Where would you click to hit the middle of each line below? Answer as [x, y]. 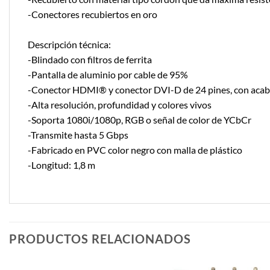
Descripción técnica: [69, 45]
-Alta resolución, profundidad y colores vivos [120, 105]
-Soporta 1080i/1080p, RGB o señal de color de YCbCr [140, 120]
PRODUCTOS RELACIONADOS [100, 239]
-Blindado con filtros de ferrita [90, 60]
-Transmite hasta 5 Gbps [78, 135]
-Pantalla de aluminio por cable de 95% [108, 75]
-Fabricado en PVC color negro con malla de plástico [135, 150]
